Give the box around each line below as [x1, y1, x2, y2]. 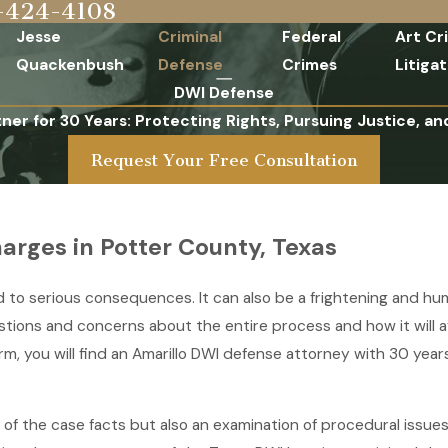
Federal [281, 27, 341, 47]
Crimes [281, 55, 337, 75]
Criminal [157, 27, 222, 47]
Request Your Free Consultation [91, 149, 357, 170]
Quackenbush [15, 55, 124, 75]
